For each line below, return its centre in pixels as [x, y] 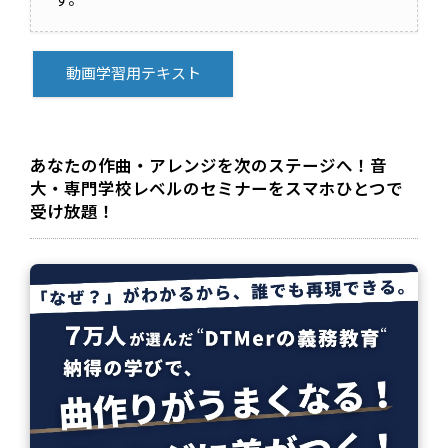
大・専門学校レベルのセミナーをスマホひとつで [217, 191]
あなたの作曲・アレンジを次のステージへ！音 [209, 168]
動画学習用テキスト [133, 74]
